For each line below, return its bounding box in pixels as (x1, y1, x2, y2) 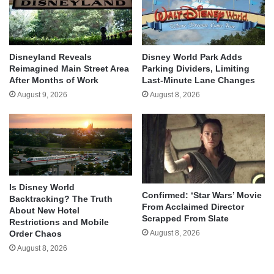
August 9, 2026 (17, 91, 67, 100)
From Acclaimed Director (142, 201, 244, 212)
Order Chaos (9, 228, 62, 239)
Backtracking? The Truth (9, 193, 113, 204)
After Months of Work (9, 75, 98, 86)
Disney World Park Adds (142, 52, 242, 62)
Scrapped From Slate (142, 213, 229, 223)
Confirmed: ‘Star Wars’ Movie (142, 190, 262, 200)
